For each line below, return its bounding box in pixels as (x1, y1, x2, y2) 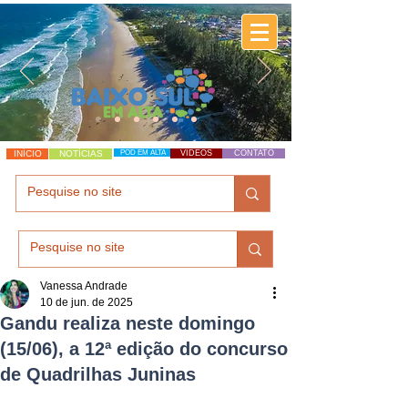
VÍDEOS (180, 148, 212, 158)
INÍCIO (13, 148, 42, 158)
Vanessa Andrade (40, 280, 127, 292)
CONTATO (233, 148, 274, 158)
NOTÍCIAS (58, 148, 103, 158)
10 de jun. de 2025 (40, 296, 133, 309)
